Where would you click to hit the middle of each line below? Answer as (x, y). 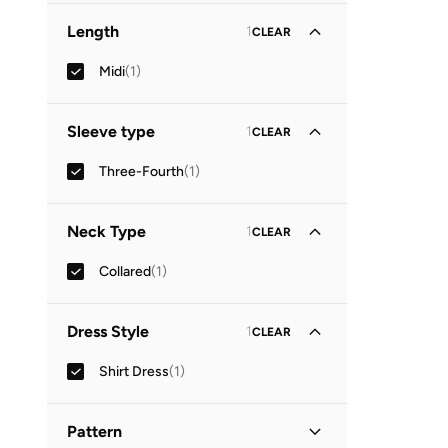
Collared (125, 271)
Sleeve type (111, 131)
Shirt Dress (134, 371)
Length (93, 31)
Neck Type (106, 231)
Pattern (94, 431)
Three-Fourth (141, 171)
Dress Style (108, 331)
